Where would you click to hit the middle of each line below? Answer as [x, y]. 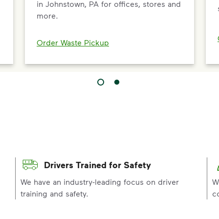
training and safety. [54, 194]
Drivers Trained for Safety [97, 165]
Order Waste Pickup [73, 42]
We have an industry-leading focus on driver [99, 182]
